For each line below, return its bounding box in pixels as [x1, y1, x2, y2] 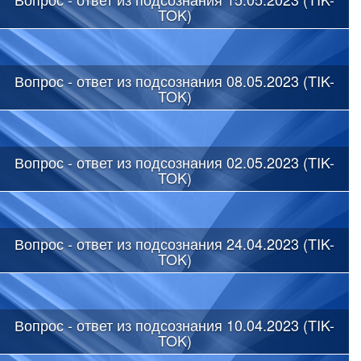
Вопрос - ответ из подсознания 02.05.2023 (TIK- [15, 151, 334, 172]
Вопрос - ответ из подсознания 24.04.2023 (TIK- [15, 232, 334, 254]
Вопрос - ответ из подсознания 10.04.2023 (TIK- [15, 313, 334, 335]
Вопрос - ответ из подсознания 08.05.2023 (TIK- [15, 69, 334, 91]
